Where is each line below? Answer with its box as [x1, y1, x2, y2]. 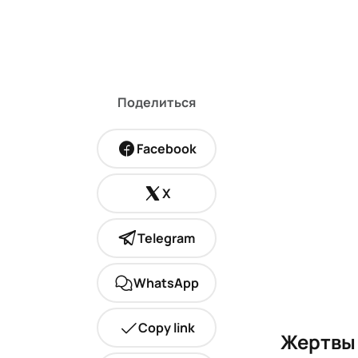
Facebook [136, 139, 197, 157]
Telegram [137, 229, 195, 247]
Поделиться [117, 93, 196, 111]
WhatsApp [133, 273, 199, 292]
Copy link [137, 318, 195, 336]
